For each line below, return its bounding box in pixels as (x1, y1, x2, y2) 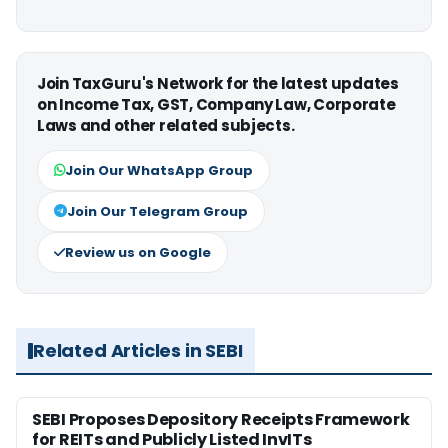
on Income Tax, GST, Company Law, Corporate (37, 94, 396, 116)
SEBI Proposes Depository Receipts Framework (32, 408, 410, 432)
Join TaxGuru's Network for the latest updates (37, 73, 399, 95)
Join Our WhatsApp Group (65, 161, 253, 181)
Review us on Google (65, 243, 211, 263)
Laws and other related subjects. (37, 115, 295, 137)
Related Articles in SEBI (33, 338, 243, 364)
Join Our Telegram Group (67, 202, 248, 222)
